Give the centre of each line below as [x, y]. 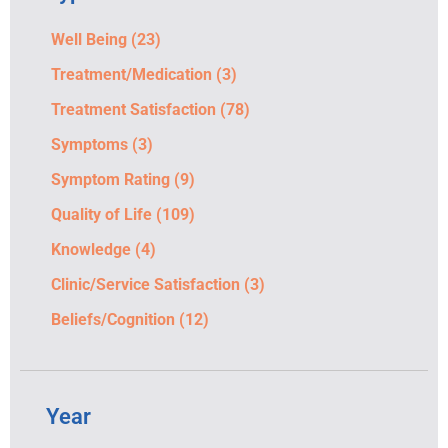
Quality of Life [101, 215]
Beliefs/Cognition [113, 320]
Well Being [89, 40]
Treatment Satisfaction [133, 110]
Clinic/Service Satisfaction [145, 285]
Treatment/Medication [131, 75]
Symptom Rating [110, 180]
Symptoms [89, 145]
